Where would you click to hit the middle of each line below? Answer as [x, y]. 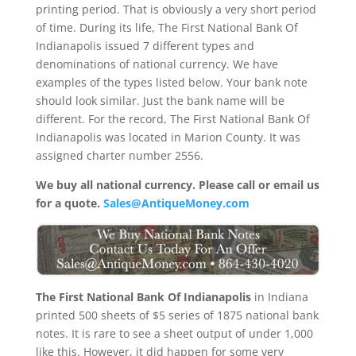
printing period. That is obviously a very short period [176, 9]
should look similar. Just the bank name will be [160, 101]
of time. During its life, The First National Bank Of [166, 27]
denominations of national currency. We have [157, 64]
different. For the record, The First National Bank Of [172, 119]
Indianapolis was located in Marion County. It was [168, 137]
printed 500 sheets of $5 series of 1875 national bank [177, 315]
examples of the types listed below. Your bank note [171, 82]
